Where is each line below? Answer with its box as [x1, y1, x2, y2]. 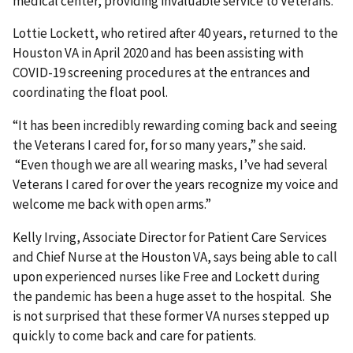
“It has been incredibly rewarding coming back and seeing [13, 117, 337, 135]
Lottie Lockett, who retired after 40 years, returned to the [13, 24, 338, 43]
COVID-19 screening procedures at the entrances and [13, 64, 310, 82]
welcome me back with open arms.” [13, 195, 211, 214]
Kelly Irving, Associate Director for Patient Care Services [13, 229, 327, 247]
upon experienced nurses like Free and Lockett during [13, 268, 320, 286]
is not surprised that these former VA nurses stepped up [13, 307, 329, 325]
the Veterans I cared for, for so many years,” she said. [13, 136, 306, 154]
